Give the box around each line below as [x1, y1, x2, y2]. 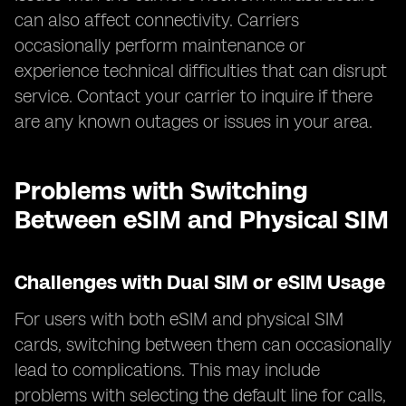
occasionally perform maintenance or [14, 34, 305, 56]
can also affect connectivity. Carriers [14, 9, 299, 31]
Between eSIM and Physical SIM [14, 204, 389, 235]
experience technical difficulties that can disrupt [14, 60, 387, 82]
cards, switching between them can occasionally [14, 333, 391, 355]
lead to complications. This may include [14, 359, 320, 381]
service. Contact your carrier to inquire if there [14, 85, 372, 107]
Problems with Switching [14, 175, 308, 206]
